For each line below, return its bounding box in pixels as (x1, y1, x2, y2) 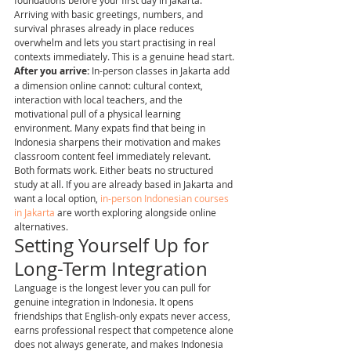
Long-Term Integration (14, 256, 208, 281)
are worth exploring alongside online (55, 206, 219, 219)
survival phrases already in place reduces (14, 22, 197, 34)
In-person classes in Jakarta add (89, 64, 232, 77)
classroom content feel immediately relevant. (14, 150, 211, 162)
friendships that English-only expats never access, (14, 309, 233, 322)
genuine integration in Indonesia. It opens (14, 295, 196, 308)
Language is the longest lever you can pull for (14, 281, 213, 294)
